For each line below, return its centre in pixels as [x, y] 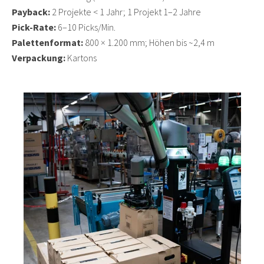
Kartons [81, 58]
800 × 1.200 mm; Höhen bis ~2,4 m [149, 43]
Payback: [31, 12]
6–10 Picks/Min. [86, 27]
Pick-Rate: [34, 27]
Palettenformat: [47, 43]
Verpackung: [39, 58]
